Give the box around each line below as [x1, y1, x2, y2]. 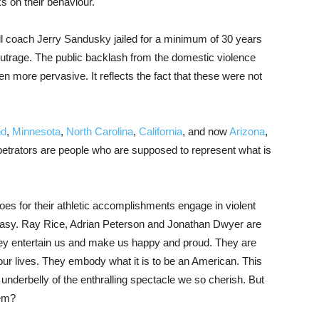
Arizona [229, 125, 265, 138]
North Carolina [66, 125, 133, 138]
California [139, 125, 182, 138]
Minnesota [12, 125, 61, 138]
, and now [182, 125, 229, 138]
